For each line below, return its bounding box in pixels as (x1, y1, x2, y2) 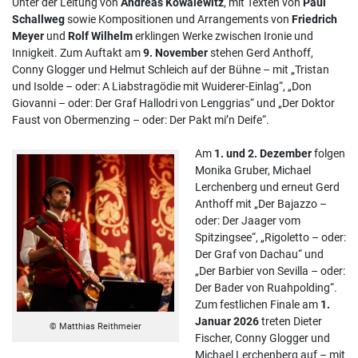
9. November (143, 46, 208, 59)
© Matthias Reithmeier (50, 320, 141, 332)
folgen (312, 146, 345, 160)
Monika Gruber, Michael (195, 163, 311, 177)
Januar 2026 (195, 314, 259, 328)
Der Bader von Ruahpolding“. (195, 280, 337, 294)
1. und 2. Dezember (214, 146, 312, 160)
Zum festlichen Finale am (195, 297, 320, 311)
